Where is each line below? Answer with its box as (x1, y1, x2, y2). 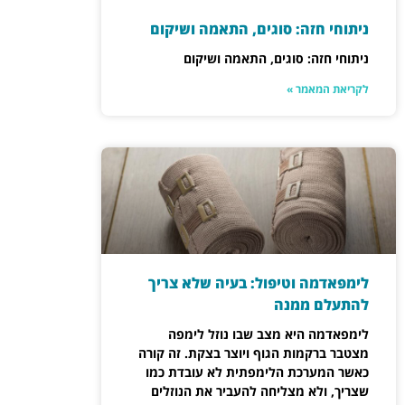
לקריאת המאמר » (286, 81, 369, 98)
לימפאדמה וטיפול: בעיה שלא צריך (147, 272, 369, 293)
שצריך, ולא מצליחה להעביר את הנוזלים (150, 381, 369, 400)
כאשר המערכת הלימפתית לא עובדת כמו (145, 363, 369, 381)
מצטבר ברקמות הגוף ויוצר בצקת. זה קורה (137, 344, 369, 362)
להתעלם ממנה (273, 294, 369, 315)
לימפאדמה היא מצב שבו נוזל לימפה (167, 325, 369, 343)
